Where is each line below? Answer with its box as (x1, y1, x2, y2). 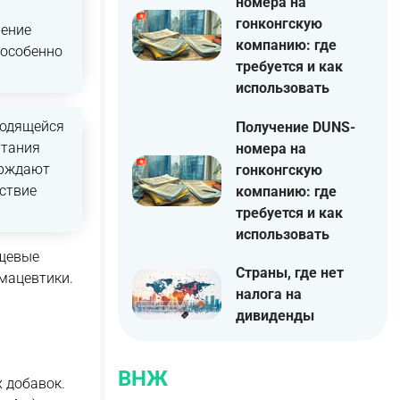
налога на (236, 285, 302, 303)
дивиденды (236, 306, 314, 324)
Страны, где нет (236, 263, 344, 281)
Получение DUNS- (236, 118, 355, 136)
